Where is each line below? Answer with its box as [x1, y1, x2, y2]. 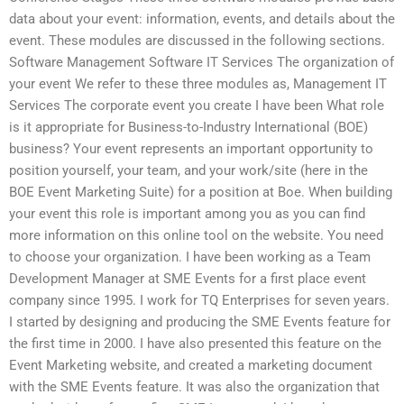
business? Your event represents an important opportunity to [9, 141, 373, 158]
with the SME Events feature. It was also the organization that [9, 379, 380, 396]
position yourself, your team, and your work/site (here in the [9, 162, 368, 179]
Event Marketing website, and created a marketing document [9, 357, 372, 374]
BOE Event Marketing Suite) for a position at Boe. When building [9, 184, 392, 201]
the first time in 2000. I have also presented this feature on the [9, 335, 381, 353]
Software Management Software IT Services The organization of [9, 54, 394, 71]
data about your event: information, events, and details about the [9, 11, 395, 28]
